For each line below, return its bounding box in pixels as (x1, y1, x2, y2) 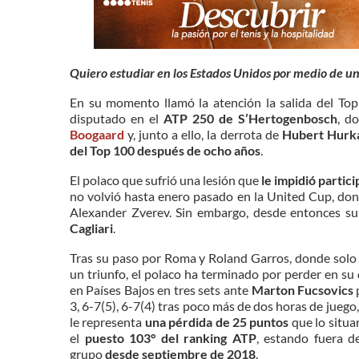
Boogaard (70, 126, 124, 142)
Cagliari (70, 220, 113, 236)
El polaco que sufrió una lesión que (70, 171, 259, 188)
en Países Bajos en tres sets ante (70, 281, 252, 297)
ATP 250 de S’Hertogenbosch (163, 110, 337, 126)
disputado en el (70, 110, 163, 126)
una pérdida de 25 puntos (144, 313, 289, 329)
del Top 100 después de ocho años (70, 142, 260, 158)
